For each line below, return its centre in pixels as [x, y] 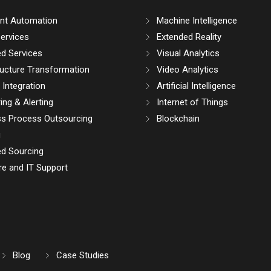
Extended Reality [189, 37]
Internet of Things [192, 103]
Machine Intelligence [197, 21]
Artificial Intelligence [196, 86]
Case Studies [82, 256]
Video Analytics [187, 70]
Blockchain [178, 119]
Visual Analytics [188, 54]
